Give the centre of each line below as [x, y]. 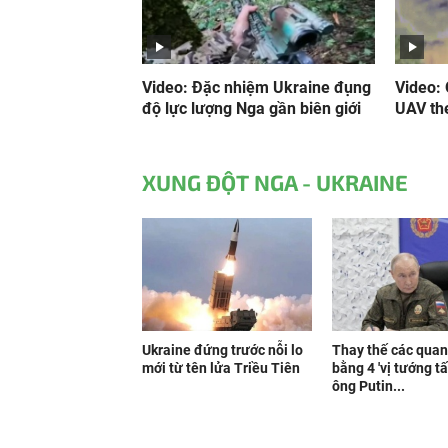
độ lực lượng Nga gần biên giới [251, 108]
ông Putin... [368, 386]
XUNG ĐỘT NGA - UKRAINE [275, 182]
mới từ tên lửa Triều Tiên [221, 368]
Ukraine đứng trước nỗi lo [222, 350]
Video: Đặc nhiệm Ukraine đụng [256, 87]
